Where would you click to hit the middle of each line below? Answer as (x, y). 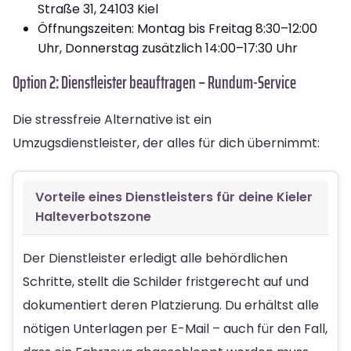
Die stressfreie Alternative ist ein (112, 119)
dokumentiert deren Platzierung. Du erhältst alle (171, 305)
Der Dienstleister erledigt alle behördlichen (155, 258)
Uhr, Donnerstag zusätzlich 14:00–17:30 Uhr (168, 48)
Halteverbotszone (93, 216)
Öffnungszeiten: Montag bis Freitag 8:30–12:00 (177, 28)
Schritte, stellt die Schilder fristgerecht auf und (166, 281)
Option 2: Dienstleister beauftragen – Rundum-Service (154, 82)
